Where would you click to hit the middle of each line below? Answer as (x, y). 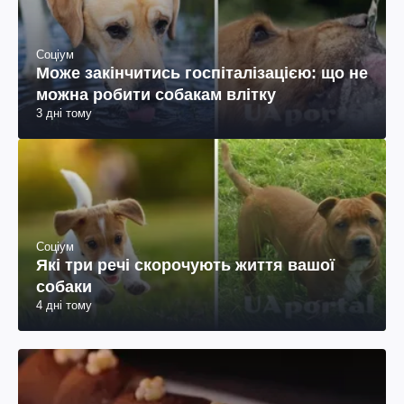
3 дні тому (64, 114)
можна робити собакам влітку (156, 95)
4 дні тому (64, 306)
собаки (64, 287)
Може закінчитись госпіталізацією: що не (202, 73)
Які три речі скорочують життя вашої (185, 266)
